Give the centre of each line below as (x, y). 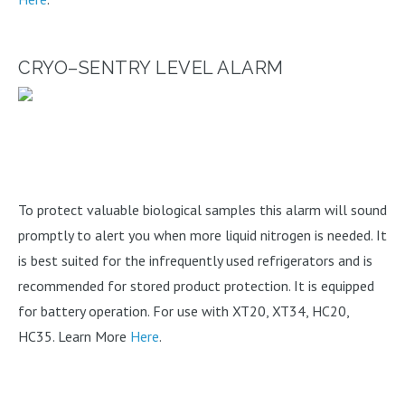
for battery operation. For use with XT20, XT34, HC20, (184, 311)
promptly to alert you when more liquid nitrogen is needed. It (202, 235)
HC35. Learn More (74, 336)
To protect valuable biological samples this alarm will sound (202, 209)
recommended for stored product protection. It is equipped (196, 285)
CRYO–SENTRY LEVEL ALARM (151, 67)
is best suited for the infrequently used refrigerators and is (195, 260)
